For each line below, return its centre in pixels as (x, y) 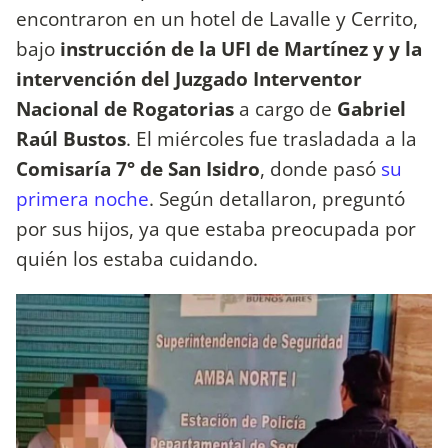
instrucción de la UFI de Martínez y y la (241, 49)
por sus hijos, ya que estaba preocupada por (216, 229)
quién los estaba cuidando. (137, 259)
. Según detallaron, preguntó (277, 199)
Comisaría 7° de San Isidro (138, 169)
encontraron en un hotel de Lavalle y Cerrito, (217, 19)
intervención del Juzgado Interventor (189, 79)
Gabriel (371, 109)
